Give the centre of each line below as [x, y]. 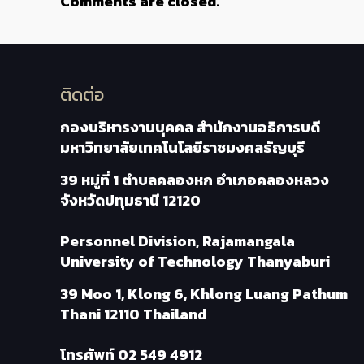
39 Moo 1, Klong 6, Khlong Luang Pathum [204, 293]
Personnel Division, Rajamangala [178, 240]
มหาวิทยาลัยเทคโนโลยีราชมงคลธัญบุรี [182, 147]
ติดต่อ [82, 94]
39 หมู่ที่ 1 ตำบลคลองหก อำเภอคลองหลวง [195, 180]
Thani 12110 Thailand [133, 314]
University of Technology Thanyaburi [195, 261]
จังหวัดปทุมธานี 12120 [130, 200]
